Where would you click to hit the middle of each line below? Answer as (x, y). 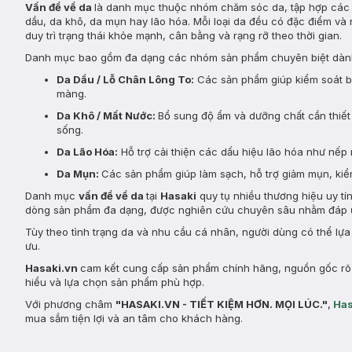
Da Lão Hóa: (87, 152)
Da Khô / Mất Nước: (107, 115)
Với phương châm (70, 304)
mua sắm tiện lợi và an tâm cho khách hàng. (134, 318)
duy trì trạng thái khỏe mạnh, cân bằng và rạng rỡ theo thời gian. (183, 35)
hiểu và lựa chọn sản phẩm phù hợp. (115, 282)
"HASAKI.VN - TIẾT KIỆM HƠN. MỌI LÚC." (222, 304)
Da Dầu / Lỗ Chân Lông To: (125, 79)
